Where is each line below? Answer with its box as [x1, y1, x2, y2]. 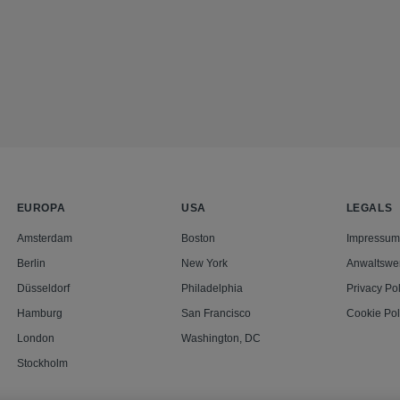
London [16, 332, 54, 346]
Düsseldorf [16, 282, 70, 296]
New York [181, 257, 229, 271]
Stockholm [16, 357, 68, 371]
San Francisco [181, 307, 252, 321]
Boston [181, 232, 216, 246]
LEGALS [346, 202, 393, 215]
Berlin [16, 257, 46, 271]
